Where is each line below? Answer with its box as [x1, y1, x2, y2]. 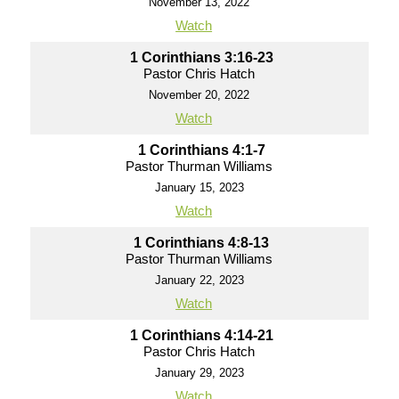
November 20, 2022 [149, 88, 250, 102]
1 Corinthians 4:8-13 [134, 235, 270, 250]
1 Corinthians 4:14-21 [129, 328, 273, 343]
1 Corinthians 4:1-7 [137, 142, 265, 158]
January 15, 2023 [154, 181, 244, 194]
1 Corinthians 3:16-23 [129, 50, 273, 65]
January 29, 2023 [154, 366, 244, 379]
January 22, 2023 [154, 273, 244, 287]
